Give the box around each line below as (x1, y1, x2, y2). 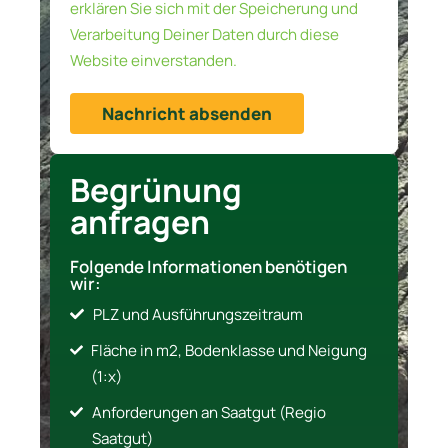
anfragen (70, 200, 210, 245)
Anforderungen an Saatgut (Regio (91, 401, 326, 423)
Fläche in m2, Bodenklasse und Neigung (91, 339, 368, 361)
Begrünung (70, 168, 242, 213)
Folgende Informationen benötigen (70, 254, 347, 278)
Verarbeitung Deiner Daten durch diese (70, 24, 339, 46)
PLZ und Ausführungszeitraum (92, 303, 303, 325)
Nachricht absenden (102, 102, 272, 126)
